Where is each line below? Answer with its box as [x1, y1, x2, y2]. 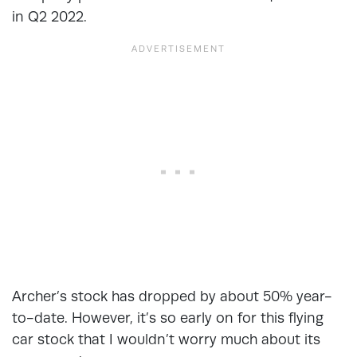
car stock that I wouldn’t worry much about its [12, 330, 320, 347]
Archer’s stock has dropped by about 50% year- [12, 287, 332, 304]
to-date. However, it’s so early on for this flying [12, 308, 324, 326]
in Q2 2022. [12, 7, 87, 25]
